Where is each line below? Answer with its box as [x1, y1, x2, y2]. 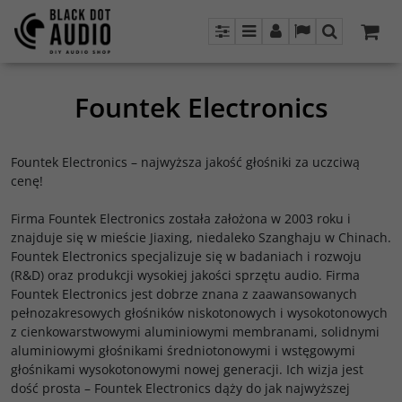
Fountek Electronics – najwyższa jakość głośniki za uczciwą [11, 153, 360, 170]
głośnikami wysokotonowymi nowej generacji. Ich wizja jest [11, 361, 363, 378]
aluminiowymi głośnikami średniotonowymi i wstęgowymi [11, 342, 355, 359]
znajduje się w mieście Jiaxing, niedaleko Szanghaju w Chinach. [11, 229, 391, 246]
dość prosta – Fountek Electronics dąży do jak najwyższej [11, 380, 350, 397]
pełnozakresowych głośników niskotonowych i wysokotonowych [11, 304, 388, 321]
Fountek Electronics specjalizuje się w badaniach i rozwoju [11, 248, 362, 265]
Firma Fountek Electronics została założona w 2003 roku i [11, 210, 351, 227]
